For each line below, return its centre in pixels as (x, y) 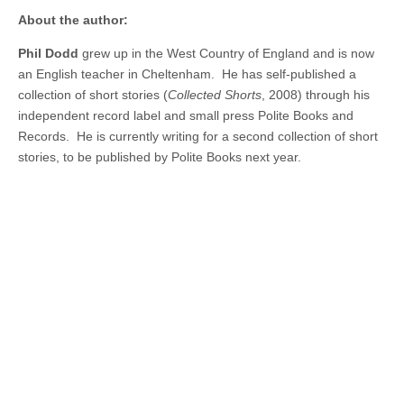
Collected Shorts (215, 95)
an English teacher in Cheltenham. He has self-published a (187, 74)
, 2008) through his (316, 95)
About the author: (73, 20)
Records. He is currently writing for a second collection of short (198, 136)
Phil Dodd (48, 53)
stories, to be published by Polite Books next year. (160, 157)
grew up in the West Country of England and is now (226, 53)
